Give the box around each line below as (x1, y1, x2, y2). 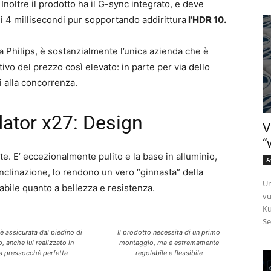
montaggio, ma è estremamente (119, 238, 219, 247)
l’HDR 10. (186, 14, 226, 26)
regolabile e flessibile (135, 249, 203, 258)
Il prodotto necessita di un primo (117, 228, 221, 237)
